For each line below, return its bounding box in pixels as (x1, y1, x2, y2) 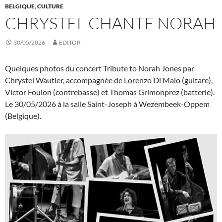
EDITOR (59, 39, 81, 47)
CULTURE (37, 2, 63, 10)
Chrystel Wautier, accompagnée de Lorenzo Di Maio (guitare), (5, 75, 213, 85)
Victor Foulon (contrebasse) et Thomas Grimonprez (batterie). (5, 87, 215, 97)
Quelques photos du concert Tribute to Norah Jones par (5, 63, 194, 73)
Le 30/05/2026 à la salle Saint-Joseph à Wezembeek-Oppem (5, 99, 210, 109)
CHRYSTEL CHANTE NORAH (5, 13, 216, 34)
